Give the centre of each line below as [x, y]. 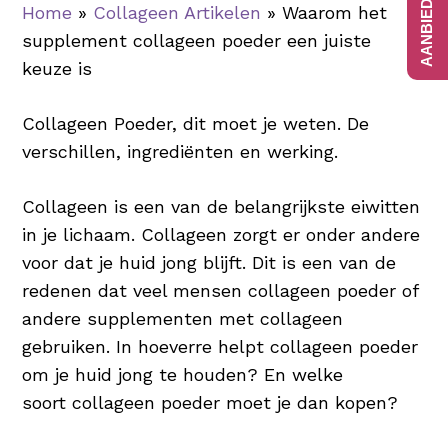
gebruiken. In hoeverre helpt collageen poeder [220, 346]
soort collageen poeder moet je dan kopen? [210, 402]
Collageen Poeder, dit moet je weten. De [196, 123]
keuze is [57, 68]
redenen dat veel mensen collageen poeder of [220, 290]
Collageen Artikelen [177, 12]
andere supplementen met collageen [183, 318]
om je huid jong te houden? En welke [183, 374]
